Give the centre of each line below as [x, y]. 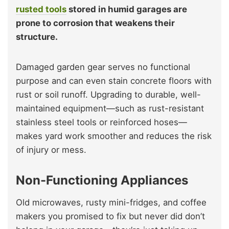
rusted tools [41, 9]
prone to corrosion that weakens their [95, 23]
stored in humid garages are [127, 9]
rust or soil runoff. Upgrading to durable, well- [108, 95]
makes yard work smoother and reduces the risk [114, 136]
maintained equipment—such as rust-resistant [110, 109]
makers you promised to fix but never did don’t [110, 216]
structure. [37, 37]
